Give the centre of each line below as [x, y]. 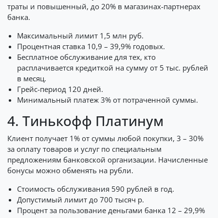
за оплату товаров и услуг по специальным [84, 149]
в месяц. [32, 78]
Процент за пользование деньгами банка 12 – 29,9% [111, 210]
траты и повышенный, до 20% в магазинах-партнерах [104, 6]
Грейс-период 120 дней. [60, 89]
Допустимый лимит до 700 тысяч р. [81, 200]
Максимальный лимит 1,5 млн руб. [80, 36]
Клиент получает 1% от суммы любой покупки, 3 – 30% [105, 138]
